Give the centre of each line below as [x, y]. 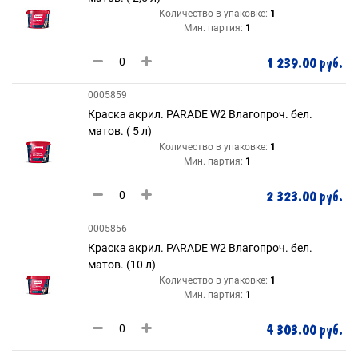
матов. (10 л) [122, 265]
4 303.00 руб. [304, 330]
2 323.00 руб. [304, 197]
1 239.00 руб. [304, 64]
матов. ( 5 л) [120, 131]
